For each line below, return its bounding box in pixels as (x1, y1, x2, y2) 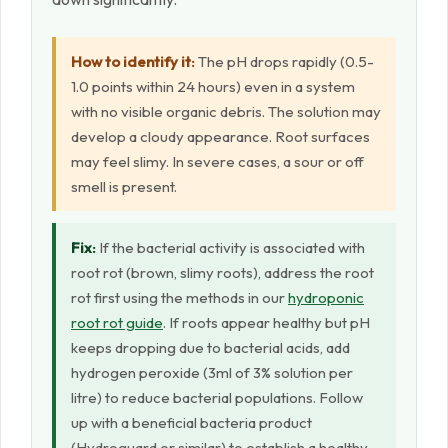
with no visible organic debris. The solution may (71, 102, 381, 122)
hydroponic (288, 288, 364, 308)
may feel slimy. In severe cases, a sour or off (71, 152, 364, 172)
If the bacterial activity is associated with (96, 238, 365, 258)
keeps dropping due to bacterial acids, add (71, 338, 350, 358)
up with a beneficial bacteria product (71, 413, 312, 433)
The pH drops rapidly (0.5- (195, 52, 374, 72)
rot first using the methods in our (71, 288, 288, 308)
